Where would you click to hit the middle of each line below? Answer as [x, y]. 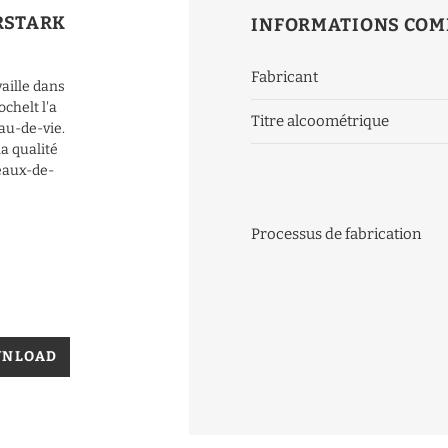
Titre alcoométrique [320, 121]
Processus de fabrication [337, 234]
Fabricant [285, 77]
